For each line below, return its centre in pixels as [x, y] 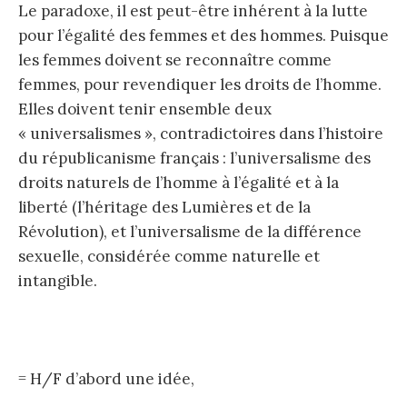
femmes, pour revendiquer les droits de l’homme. [200, 84]
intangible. [58, 280]
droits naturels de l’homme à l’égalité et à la [179, 182]
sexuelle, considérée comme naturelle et [169, 256]
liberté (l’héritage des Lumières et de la [164, 207]
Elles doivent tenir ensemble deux [145, 109]
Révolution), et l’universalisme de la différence [190, 231]
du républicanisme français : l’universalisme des [194, 158]
